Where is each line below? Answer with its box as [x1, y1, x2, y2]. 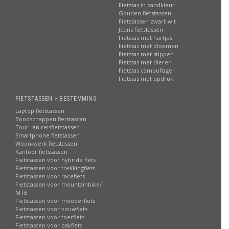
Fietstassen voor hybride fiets [15, 156, 96, 164]
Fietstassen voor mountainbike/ [15, 180, 102, 188]
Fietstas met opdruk [118, 75, 173, 82]
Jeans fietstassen [118, 26, 163, 33]
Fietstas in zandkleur [118, 1, 175, 9]
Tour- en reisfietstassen [15, 123, 80, 131]
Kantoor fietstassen [15, 148, 67, 155]
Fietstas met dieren [118, 58, 172, 66]
